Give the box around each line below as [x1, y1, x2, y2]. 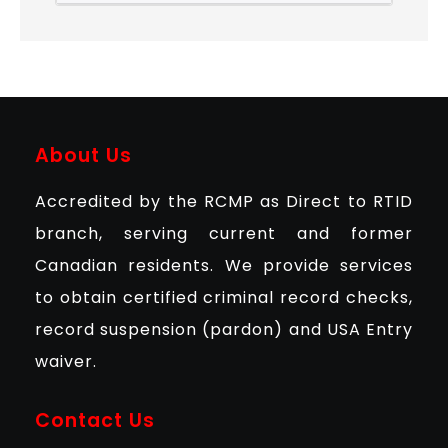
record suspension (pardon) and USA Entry [35, 317, 413, 341]
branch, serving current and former [35, 221, 413, 245]
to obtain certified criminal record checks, [35, 285, 413, 309]
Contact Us [35, 406, 155, 434]
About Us [35, 141, 132, 169]
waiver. [35, 349, 97, 373]
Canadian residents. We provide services [35, 253, 413, 277]
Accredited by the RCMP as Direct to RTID [35, 189, 413, 213]
